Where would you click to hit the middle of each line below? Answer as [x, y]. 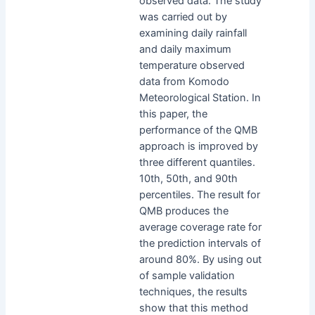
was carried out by [183, 17]
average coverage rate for [200, 227]
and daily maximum [185, 49]
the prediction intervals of [200, 243]
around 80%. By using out [200, 259]
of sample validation [187, 275]
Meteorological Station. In [200, 97]
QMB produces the [184, 211]
